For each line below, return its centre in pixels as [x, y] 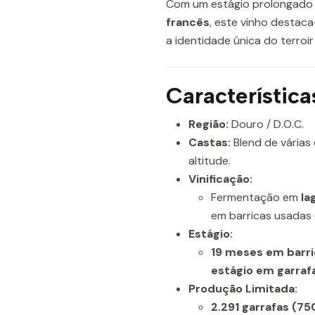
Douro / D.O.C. [266, 124]
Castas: [210, 142]
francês [188, 22]
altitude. [210, 161]
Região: [208, 124]
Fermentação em [256, 197]
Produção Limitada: [243, 289]
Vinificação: [220, 179]
